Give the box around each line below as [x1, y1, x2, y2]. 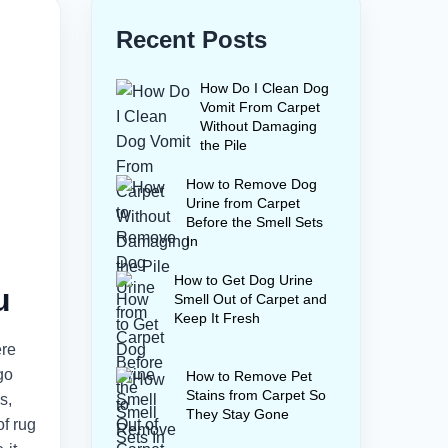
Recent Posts [116, 26, 267, 53]
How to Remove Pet [186, 368, 312, 384]
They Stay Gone [186, 406, 289, 422]
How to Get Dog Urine [174, 272, 313, 288]
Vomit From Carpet [200, 99, 320, 115]
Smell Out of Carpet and [174, 291, 327, 307]
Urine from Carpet [186, 195, 300, 211]
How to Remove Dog [186, 176, 317, 192]
